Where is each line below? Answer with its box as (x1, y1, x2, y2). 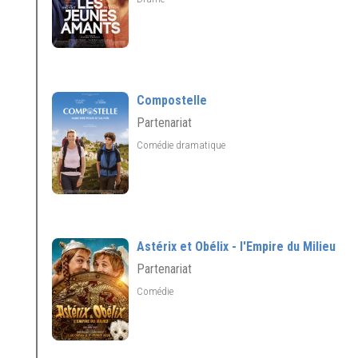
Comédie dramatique (137, 138, 228, 151)
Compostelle (137, 93, 207, 109)
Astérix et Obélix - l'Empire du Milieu (137, 239, 336, 255)
